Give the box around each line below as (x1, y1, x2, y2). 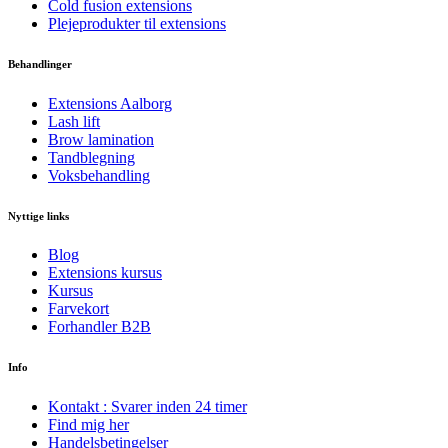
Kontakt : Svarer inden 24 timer (48, 398, 247, 416)
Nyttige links (8, 209, 69, 222)
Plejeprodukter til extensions (48, 14, 226, 32)
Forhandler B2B (48, 318, 151, 336)
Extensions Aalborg (48, 94, 172, 112)
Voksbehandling (48, 166, 150, 184)
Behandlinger (8, 57, 72, 70)
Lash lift (48, 112, 100, 130)
